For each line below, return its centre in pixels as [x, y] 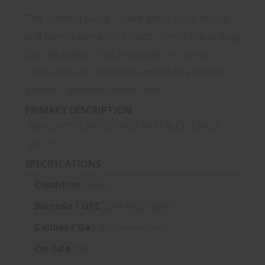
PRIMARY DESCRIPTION [78, 110]
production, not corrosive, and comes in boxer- [129, 71]
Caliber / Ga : [66, 227]
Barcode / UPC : [71, 206]
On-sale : [56, 248]
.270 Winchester [131, 227]
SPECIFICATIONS [63, 164]
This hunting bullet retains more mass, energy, [129, 18]
